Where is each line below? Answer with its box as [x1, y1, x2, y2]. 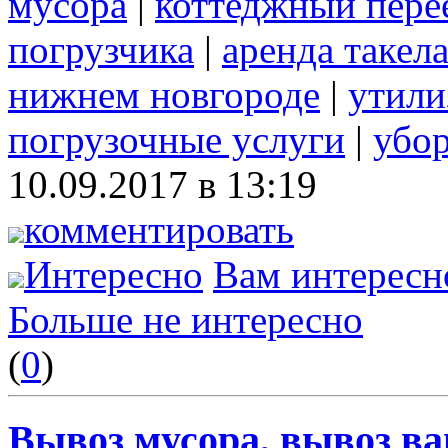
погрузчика [8, 28, 194, 72]
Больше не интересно [8, 298, 363, 342]
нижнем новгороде [8, 73, 320, 117]
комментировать [24, 208, 294, 252]
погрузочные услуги [8, 118, 345, 162]
